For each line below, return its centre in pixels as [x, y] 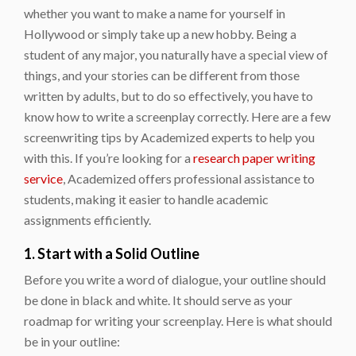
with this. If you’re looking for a [108, 157]
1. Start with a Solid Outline [112, 253]
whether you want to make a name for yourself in [155, 13]
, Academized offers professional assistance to [189, 178]
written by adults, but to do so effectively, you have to [168, 95]
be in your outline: [72, 341]
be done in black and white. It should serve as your [158, 300]
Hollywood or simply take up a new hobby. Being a [160, 33]
